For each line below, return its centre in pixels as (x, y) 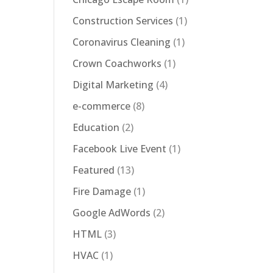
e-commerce (102, 106)
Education (96, 127)
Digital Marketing (113, 85)
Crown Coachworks (117, 63)
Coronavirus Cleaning (122, 42)
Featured (94, 170)
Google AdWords (112, 213)
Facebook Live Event (120, 149)
